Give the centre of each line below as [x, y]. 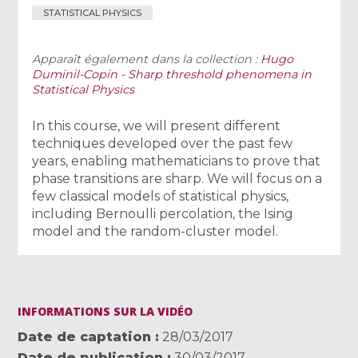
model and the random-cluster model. [155, 232]
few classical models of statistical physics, [161, 197]
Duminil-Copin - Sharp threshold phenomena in [172, 75]
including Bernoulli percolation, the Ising [163, 214]
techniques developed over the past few [163, 144]
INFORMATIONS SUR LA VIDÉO [105, 312]
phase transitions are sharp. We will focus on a [177, 179]
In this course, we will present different [157, 126]
